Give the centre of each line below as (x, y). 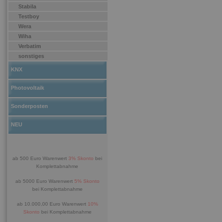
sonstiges (31, 56)
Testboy (29, 16)
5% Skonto (87, 181)
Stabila (27, 6)
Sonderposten (29, 106)
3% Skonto (82, 158)
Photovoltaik (28, 88)
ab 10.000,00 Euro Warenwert (52, 204)
